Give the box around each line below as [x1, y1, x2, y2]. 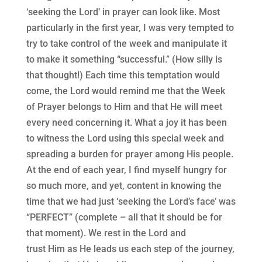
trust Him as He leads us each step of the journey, [26, 243, 235, 255]
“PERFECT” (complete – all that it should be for [26, 212, 222, 223]
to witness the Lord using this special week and [26, 133, 224, 144]
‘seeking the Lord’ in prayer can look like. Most [26, 6, 220, 18]
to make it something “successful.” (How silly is [26, 54, 222, 65]
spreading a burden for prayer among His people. [26, 149, 233, 160]
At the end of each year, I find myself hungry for [26, 164, 227, 176]
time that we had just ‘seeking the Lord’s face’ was [26, 196, 236, 208]
